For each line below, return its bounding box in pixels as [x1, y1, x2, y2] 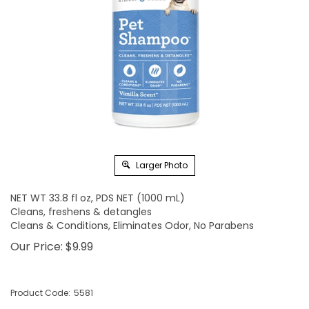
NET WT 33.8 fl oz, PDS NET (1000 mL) [10, 191, 185, 205]
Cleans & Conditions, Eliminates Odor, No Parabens [10, 219, 254, 232]
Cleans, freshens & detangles [10, 205, 152, 219]
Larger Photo [133, 159, 188, 171]
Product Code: [10, 287, 70, 299]
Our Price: [10, 239, 63, 255]
